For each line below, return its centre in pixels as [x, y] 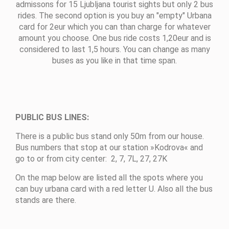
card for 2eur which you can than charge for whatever [114, 27]
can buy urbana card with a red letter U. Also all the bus [114, 189]
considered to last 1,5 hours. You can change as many [114, 49]
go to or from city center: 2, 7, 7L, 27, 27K [91, 158]
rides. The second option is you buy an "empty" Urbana [114, 15]
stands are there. [46, 200]
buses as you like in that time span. [114, 60]
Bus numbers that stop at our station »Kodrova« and [109, 147]
